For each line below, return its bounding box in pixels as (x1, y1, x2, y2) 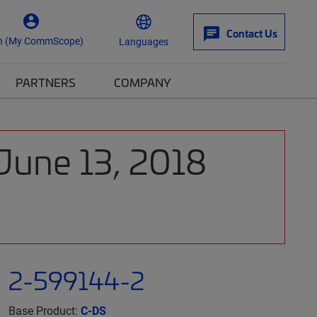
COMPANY (114, 74, 171, 90)
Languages (119, 34, 168, 48)
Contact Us (226, 26, 277, 40)
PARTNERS (16, 74, 76, 90)
